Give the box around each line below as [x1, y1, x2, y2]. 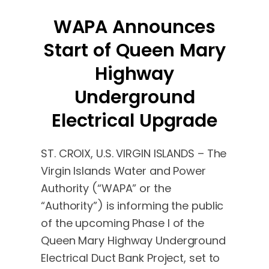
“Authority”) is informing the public [41, 198, 224, 213]
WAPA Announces [53, 14, 216, 40]
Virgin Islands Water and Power [41, 163, 206, 178]
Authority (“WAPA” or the [41, 180, 171, 196]
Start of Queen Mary [43, 37, 226, 63]
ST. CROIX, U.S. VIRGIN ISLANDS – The [41, 145, 227, 161]
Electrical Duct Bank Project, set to [41, 250, 220, 265]
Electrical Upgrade [51, 107, 218, 133]
